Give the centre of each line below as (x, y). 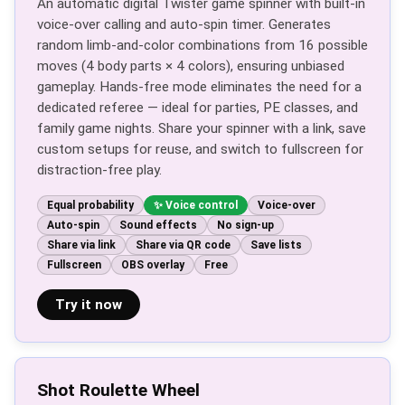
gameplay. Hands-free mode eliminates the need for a (199, 87)
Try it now (89, 305)
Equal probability (90, 205)
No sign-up (245, 225)
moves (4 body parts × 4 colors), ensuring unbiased (191, 66)
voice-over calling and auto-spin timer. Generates (184, 24)
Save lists (276, 245)
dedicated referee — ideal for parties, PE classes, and (198, 108)
